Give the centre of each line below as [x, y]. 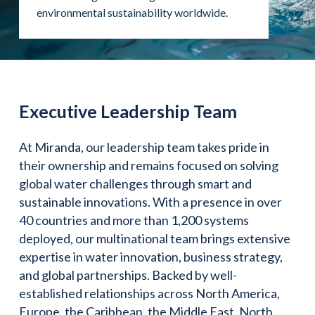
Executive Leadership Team [128, 111]
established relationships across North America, [149, 293]
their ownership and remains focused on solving [149, 165]
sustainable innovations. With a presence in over [150, 201]
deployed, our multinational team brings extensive [155, 238]
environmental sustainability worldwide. [132, 12]
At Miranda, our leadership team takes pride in [144, 147]
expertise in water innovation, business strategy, [151, 256]
